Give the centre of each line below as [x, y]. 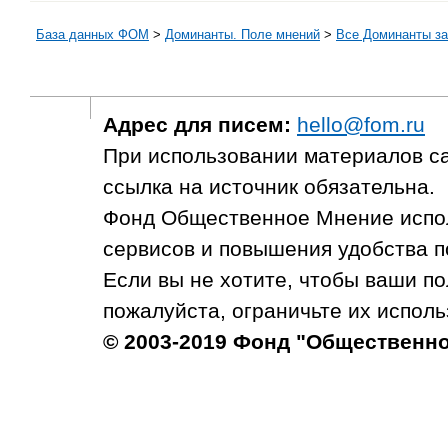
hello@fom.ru [361, 124]
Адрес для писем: [197, 124]
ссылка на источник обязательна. [269, 186]
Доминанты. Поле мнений [242, 34]
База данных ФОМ [92, 34]
